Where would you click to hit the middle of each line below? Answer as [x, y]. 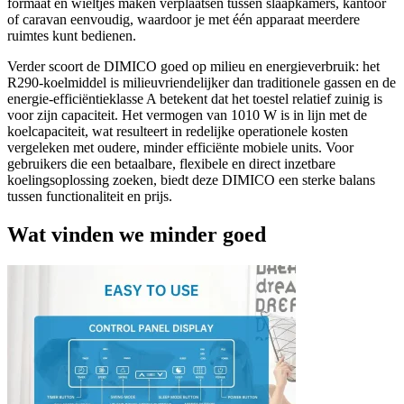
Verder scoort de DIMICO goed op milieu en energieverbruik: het [193, 67]
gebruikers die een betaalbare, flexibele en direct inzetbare [171, 164]
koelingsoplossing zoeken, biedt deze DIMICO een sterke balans [191, 180]
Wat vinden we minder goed [137, 235]
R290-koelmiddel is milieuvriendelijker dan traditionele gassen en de [202, 83]
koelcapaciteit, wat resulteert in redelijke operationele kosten [178, 132]
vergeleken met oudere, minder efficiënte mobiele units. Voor [180, 148]
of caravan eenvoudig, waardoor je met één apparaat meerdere [184, 20]
